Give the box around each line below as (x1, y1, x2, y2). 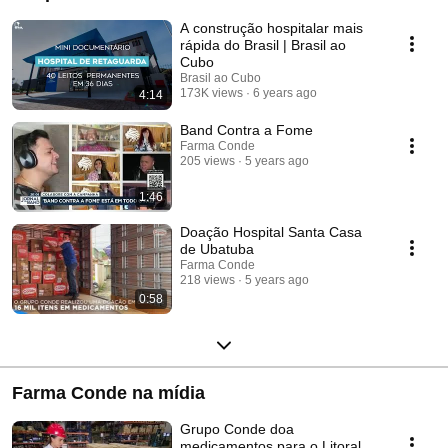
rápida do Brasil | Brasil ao (180, 37, 346, 54)
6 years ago (253, 86, 317, 101)
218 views (180, 273, 235, 288)
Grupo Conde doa (180, 421, 294, 438)
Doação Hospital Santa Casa (180, 224, 362, 241)
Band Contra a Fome (180, 122, 313, 139)
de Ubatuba (180, 241, 254, 258)
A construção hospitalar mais (180, 20, 363, 37)
